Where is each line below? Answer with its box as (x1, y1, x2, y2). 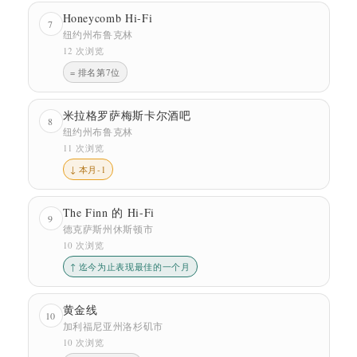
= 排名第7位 (69, 65, 121, 78)
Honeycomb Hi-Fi (62, 10, 153, 25)
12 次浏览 (62, 44, 104, 57)
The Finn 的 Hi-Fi (62, 204, 155, 220)
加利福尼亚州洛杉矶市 (62, 319, 164, 332)
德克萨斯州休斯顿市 (62, 222, 154, 235)
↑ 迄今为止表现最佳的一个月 (69, 260, 190, 273)
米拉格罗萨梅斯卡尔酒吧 (62, 107, 191, 123)
